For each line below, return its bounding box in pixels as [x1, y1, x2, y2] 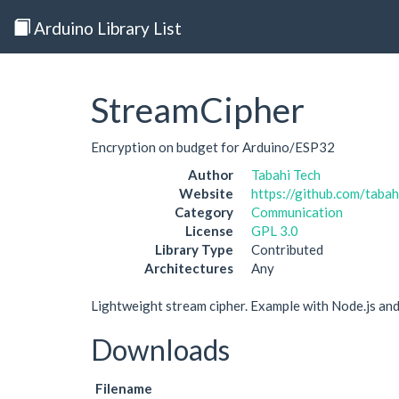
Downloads [91, 332, 230, 367]
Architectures [144, 260, 233, 276]
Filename [95, 379, 152, 396]
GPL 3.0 [251, 223, 298, 239]
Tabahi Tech [251, 167, 321, 183]
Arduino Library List [30, 17, 182, 38]
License [185, 223, 233, 239]
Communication [251, 204, 343, 220]
